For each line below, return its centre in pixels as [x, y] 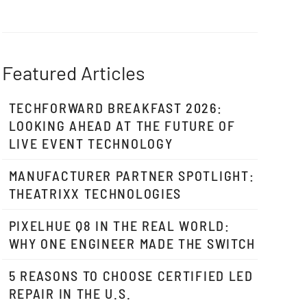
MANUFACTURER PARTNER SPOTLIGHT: [132, 175]
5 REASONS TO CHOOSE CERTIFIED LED [131, 275]
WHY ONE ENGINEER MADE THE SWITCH [132, 243]
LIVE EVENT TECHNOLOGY [91, 143]
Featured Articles [73, 73]
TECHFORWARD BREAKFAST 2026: [115, 108]
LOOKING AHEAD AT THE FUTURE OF [122, 125]
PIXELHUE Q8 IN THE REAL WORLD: [119, 225]
